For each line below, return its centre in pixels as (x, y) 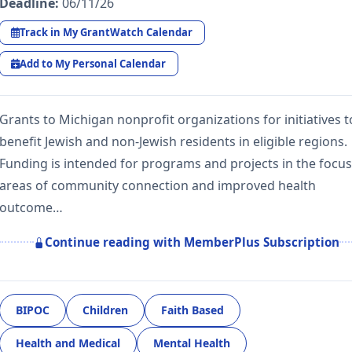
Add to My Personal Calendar (93, 63)
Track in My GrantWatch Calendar (106, 33)
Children (105, 310)
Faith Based (192, 310)
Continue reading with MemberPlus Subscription (192, 242)
